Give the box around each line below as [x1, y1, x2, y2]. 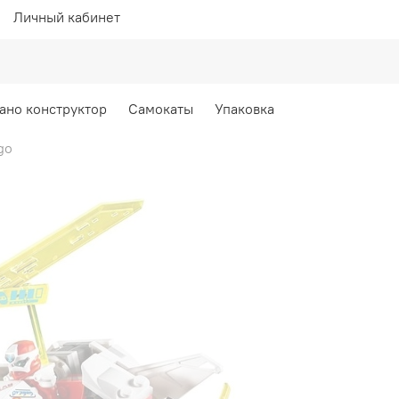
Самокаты [127, 99, 193, 118]
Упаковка [214, 99, 274, 118]
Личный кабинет [13, 7, 120, 26]
